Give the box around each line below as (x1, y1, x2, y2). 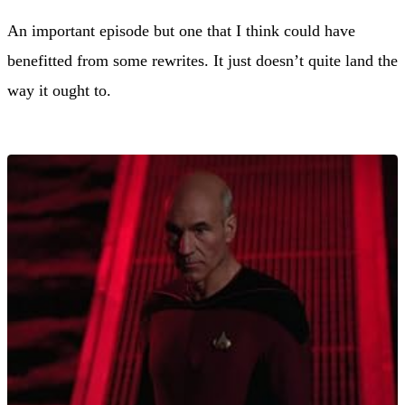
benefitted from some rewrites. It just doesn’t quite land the (7, 51, 398, 70)
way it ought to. (7, 80, 111, 99)
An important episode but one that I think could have (7, 21, 355, 40)
